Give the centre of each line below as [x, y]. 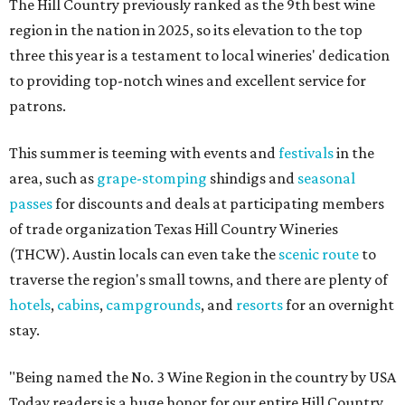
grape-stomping [152, 179]
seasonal [326, 179]
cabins [78, 305]
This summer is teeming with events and [144, 153]
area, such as [53, 179]
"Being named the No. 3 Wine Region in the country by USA [202, 377]
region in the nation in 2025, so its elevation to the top [186, 30]
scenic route [319, 254]
